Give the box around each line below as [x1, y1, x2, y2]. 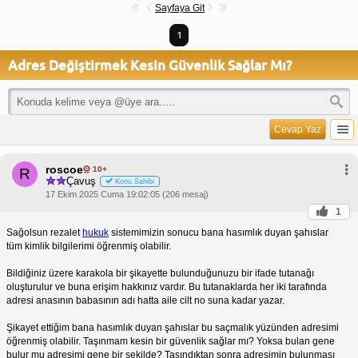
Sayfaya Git [155, 2, 205, 14]
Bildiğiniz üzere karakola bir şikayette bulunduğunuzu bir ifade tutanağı [6, 267, 314, 279]
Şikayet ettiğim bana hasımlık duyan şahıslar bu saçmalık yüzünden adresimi [6, 321, 339, 333]
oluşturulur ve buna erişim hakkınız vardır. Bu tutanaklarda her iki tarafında [6, 280, 327, 292]
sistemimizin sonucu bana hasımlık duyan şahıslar [109, 226, 328, 238]
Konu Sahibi [115, 177, 154, 186]
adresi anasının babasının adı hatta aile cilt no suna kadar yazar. [6, 294, 284, 306]
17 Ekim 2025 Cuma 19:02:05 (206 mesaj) [46, 189, 209, 199]
